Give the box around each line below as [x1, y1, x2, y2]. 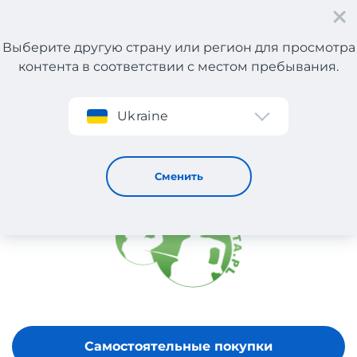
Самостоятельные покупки [84, 339, 273, 355]
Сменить [154, 170, 203, 182]
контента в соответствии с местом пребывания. [18, 59, 339, 74]
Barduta [61, 116, 100, 127]
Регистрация [39, 65, 117, 80]
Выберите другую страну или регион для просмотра [2, 40, 355, 55]
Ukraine [117, 108, 169, 124]
